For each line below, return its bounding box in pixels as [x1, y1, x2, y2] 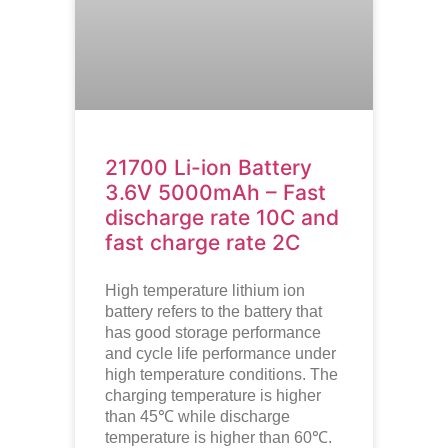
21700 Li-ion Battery [104, 154, 312, 180]
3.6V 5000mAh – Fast [104, 179, 326, 205]
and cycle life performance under [104, 344, 336, 362]
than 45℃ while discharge [104, 407, 290, 425]
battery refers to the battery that [104, 302, 322, 320]
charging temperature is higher [104, 386, 321, 404]
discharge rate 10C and [104, 204, 339, 230]
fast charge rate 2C [104, 229, 300, 255]
